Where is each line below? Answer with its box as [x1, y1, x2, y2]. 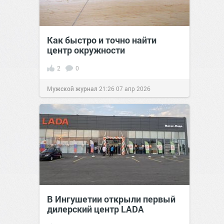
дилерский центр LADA [47, 203, 144, 215]
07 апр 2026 [116, 84, 150, 92]
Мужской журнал [47, 84, 97, 92]
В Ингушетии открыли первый [47, 193, 175, 205]
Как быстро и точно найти [47, 34, 156, 46]
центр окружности [47, 44, 125, 56]
